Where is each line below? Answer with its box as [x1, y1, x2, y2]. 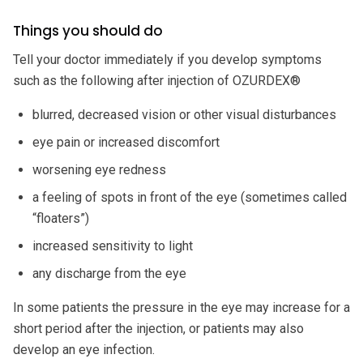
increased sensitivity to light [32, 237, 193, 254]
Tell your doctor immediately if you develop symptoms [13, 51, 322, 67]
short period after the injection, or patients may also [13, 320, 304, 336]
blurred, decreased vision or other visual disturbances [32, 106, 336, 122]
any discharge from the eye [32, 265, 186, 281]
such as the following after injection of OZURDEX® [13, 72, 301, 88]
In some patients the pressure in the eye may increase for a [13, 299, 350, 315]
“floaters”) [32, 210, 89, 226]
